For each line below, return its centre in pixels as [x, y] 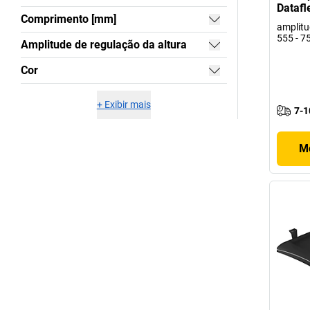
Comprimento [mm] [69, 19]
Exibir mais [127, 104]
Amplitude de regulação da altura [104, 45]
